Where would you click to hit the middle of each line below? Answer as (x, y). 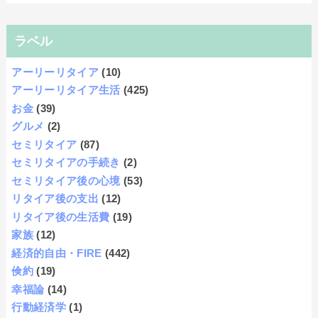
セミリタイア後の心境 (66, 180)
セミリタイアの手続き (66, 163)
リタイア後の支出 (55, 199)
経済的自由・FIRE (57, 253)
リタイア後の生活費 (61, 216)
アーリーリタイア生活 (66, 90)
